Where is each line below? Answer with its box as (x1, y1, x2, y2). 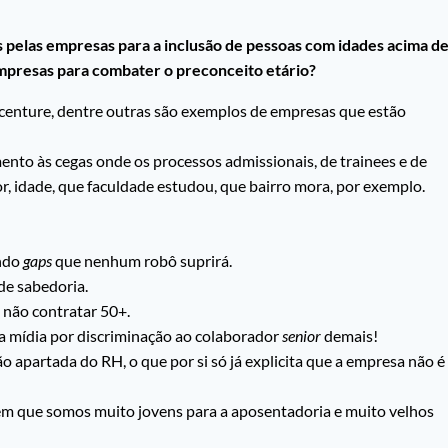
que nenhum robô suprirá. (52, 251, 232, 271)
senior (282, 326, 321, 346)
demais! (321, 326, 378, 346)
